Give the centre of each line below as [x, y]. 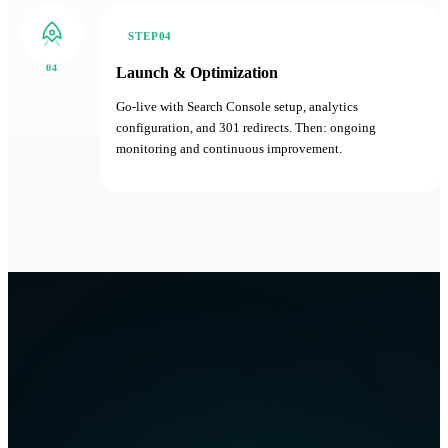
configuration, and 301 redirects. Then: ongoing [246, 128]
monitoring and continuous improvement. [229, 149]
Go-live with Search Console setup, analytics [237, 107]
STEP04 [150, 36]
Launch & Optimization [197, 73]
